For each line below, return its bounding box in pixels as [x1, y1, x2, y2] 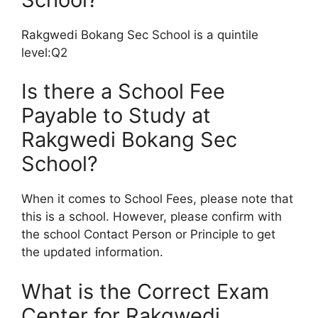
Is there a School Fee [21, 79, 225, 104]
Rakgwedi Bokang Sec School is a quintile [21, 27, 258, 42]
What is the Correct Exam [21, 278, 269, 304]
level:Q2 [21, 45, 67, 60]
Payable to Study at [21, 103, 211, 128]
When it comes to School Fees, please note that [21, 192, 293, 207]
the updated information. [21, 245, 163, 260]
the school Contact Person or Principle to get [21, 227, 275, 242]
